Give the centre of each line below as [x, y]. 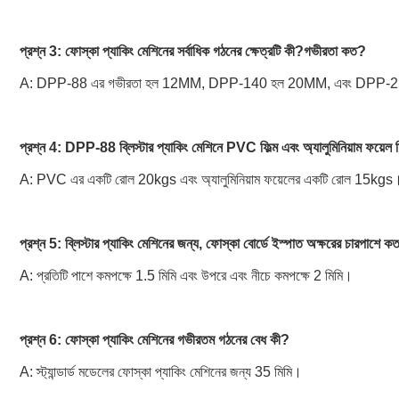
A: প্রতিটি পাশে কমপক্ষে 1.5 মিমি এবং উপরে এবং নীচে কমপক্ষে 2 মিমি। [186, 276]
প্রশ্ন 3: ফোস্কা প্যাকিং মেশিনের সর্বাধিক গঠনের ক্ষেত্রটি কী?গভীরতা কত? [193, 51]
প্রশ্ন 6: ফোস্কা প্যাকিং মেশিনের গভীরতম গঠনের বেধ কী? [155, 340]
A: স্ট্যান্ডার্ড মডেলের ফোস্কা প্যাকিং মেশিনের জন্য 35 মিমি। [161, 372]
